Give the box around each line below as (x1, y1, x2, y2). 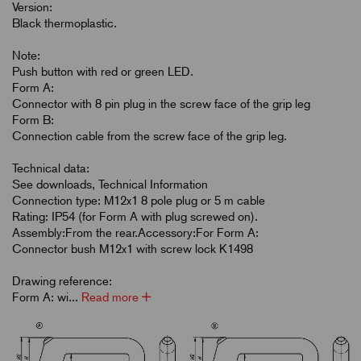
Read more (81, 289, 142, 305)
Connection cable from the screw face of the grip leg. (12, 128, 287, 143)
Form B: (12, 112, 54, 127)
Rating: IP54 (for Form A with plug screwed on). (12, 209, 258, 224)
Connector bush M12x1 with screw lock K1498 (12, 241, 253, 256)
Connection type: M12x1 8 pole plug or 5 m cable (12, 193, 265, 208)
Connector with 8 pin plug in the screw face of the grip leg (12, 96, 310, 111)
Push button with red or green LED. (12, 64, 193, 79)
